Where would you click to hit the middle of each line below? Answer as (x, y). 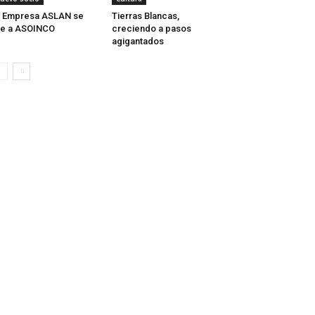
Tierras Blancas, (145, 16)
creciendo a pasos (151, 28)
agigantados (137, 41)
